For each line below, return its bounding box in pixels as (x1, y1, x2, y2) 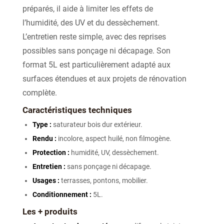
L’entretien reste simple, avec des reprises (22, 32, 166, 42)
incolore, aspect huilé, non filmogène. (56, 134, 171, 143)
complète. (22, 88, 57, 98)
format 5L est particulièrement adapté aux (22, 60, 170, 70)
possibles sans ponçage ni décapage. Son (22, 46, 170, 56)
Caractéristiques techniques (22, 105, 132, 115)
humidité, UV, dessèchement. (69, 148, 159, 157)
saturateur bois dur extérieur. (51, 120, 142, 129)
